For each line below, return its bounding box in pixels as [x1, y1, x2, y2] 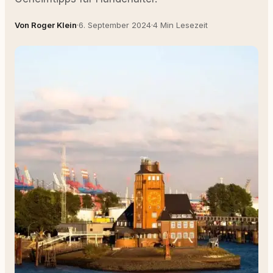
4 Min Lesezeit [153, 20, 208, 30]
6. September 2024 [79, 20, 151, 30]
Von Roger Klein [15, 20, 77, 30]
